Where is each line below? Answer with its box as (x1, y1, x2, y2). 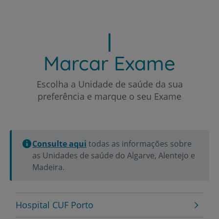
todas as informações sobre (87, 138, 192, 149)
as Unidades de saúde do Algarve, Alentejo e (32, 150, 195, 161)
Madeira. (32, 161, 65, 173)
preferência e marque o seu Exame (38, 90, 181, 102)
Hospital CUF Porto (16, 198, 93, 211)
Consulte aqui (32, 138, 87, 149)
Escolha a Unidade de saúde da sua (36, 78, 183, 90)
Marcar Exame (44, 50, 175, 75)
